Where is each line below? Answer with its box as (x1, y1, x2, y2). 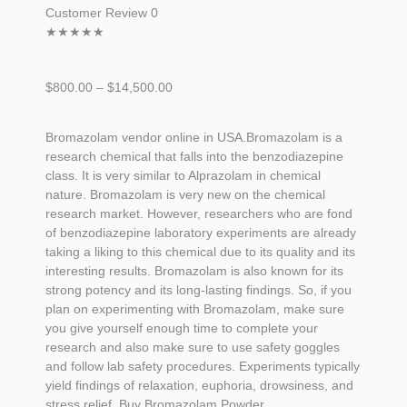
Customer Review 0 (45, 5, 158, 20)
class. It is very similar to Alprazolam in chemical (45, 168, 321, 184)
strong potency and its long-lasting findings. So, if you (45, 283, 352, 298)
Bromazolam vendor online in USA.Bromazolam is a (45, 130, 342, 145)
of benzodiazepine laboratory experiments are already (45, 225, 356, 241)
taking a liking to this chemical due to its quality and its (45, 244, 355, 260)
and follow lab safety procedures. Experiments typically (45, 359, 360, 374)
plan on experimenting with (45, 302, 203, 317)
